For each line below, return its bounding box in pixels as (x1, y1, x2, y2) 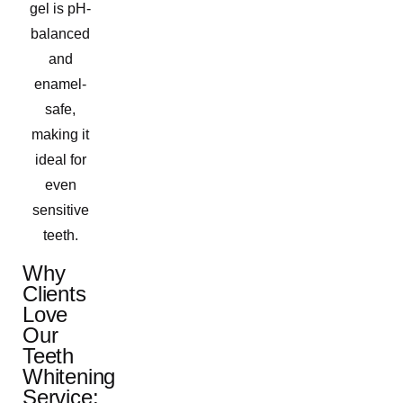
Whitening (22, 363, 116, 389)
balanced (31, 25, 91, 41)
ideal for (34, 151, 86, 167)
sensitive (31, 201, 89, 218)
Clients (22, 281, 86, 306)
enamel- (34, 76, 87, 92)
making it (31, 126, 90, 142)
